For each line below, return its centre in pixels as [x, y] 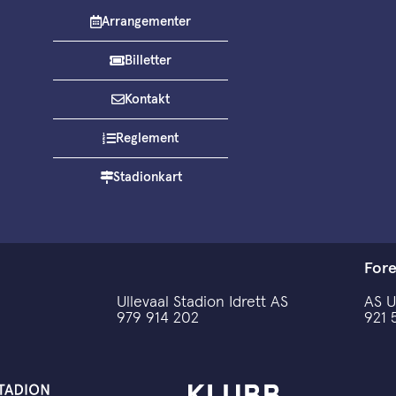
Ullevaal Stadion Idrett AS [202, 302]
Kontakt [148, 99]
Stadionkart [147, 177]
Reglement [148, 138]
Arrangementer [147, 21]
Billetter [148, 60]
